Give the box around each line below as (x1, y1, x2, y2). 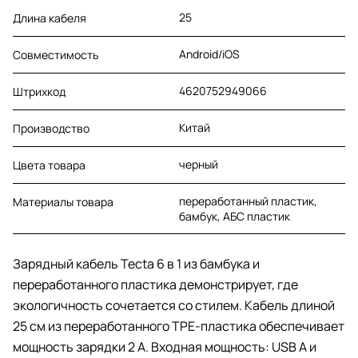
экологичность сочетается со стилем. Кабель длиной (13, 296, 335, 314)
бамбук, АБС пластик (179, 208, 290, 224)
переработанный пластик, (179, 193, 317, 209)
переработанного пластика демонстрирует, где (13, 275, 298, 293)
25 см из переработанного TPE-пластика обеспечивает (13, 316, 344, 335)
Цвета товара (13, 157, 86, 173)
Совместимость (13, 46, 98, 62)
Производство (13, 120, 89, 136)
